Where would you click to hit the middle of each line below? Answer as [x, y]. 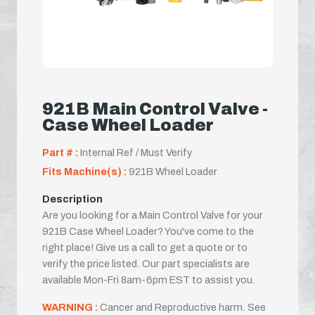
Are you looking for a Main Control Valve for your [153, 215]
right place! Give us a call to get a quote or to [145, 247]
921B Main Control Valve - [155, 109]
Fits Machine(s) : [85, 171]
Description [72, 199]
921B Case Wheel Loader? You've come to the [148, 231]
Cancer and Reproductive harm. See [183, 307]
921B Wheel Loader [173, 171]
